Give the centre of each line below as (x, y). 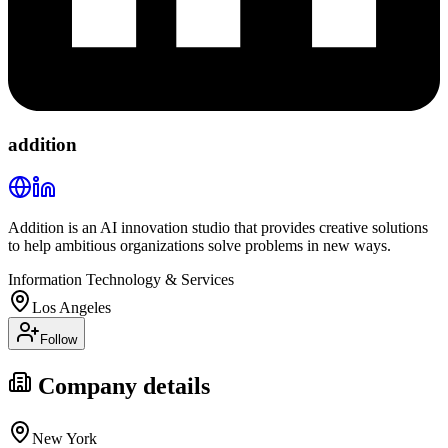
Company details (121, 385)
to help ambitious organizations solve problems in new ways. (199, 245)
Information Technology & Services (121, 279)
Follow (58, 339)
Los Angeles (71, 307)
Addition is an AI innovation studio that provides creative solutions (218, 227)
